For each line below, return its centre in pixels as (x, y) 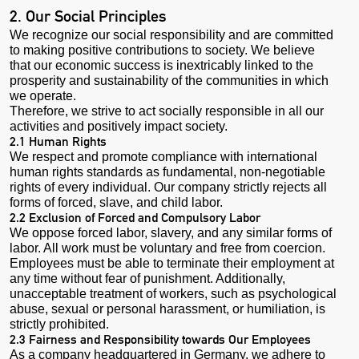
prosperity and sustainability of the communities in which (169, 80)
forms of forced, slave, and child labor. (116, 202)
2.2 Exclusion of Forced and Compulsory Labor (135, 217)
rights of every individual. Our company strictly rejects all (168, 187)
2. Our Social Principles (88, 16)
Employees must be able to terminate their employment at (172, 263)
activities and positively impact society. (119, 126)
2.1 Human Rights (58, 141)
